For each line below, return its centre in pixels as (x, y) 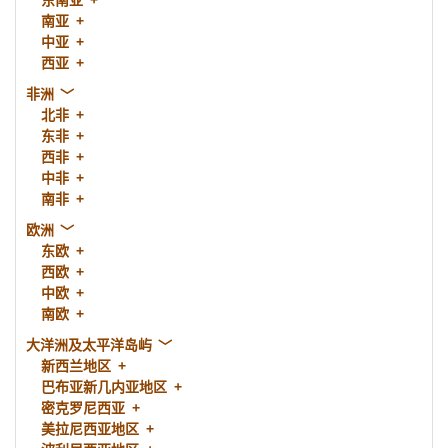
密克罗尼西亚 (83, 408)
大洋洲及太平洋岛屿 (89, 345)
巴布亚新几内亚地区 (104, 387)
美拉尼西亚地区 (90, 429)
